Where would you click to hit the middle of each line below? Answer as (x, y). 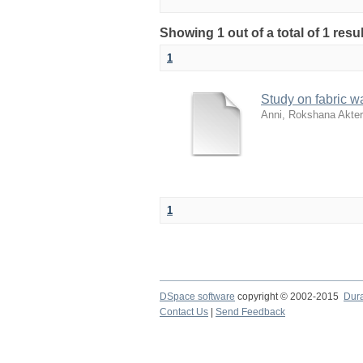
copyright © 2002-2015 (289, 297)
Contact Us (184, 312)
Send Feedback (250, 312)
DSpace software (197, 297)
